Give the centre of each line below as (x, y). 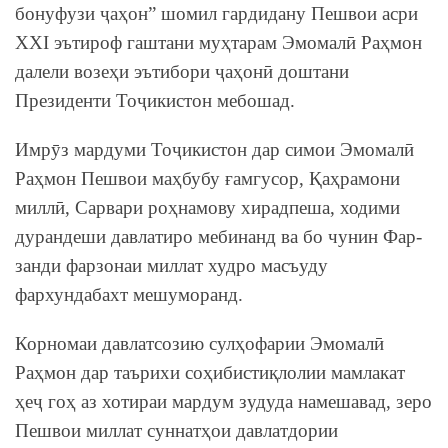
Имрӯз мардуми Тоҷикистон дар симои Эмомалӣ (214, 149)
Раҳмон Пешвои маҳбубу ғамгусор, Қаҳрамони (207, 178)
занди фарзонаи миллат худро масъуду (171, 265)
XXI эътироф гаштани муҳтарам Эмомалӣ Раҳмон (218, 42)
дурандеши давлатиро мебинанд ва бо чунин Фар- (218, 236)
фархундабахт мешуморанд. (129, 294)
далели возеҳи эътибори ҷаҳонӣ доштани (182, 71)
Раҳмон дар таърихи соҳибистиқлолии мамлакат (210, 372)
